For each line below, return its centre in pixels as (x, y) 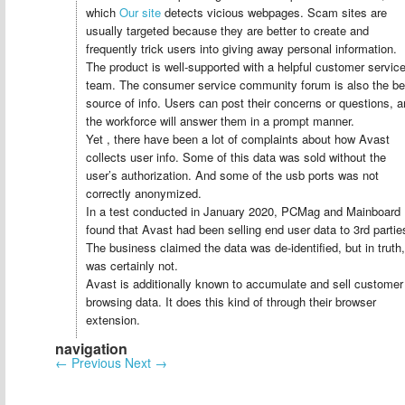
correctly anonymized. (144, 193)
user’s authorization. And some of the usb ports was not (232, 175)
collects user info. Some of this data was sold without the (236, 157)
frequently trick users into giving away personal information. (241, 48)
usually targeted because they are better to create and (227, 30)
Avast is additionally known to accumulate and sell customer (245, 283)
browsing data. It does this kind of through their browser (231, 301)
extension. (113, 320)
